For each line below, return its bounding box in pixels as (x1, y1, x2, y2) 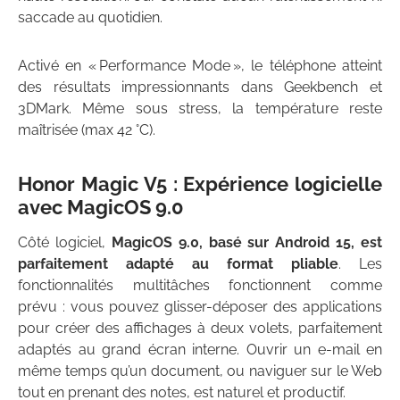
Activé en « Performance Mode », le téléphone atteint (18, 57, 382, 75)
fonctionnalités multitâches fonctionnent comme (18, 277, 382, 295)
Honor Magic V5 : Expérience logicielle (18, 172, 382, 196)
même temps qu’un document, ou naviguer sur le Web (18, 362, 382, 380)
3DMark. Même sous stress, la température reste (18, 100, 382, 118)
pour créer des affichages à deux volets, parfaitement (18, 320, 382, 337)
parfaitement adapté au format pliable (18, 255, 338, 273)
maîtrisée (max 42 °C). (18, 121, 155, 139)
